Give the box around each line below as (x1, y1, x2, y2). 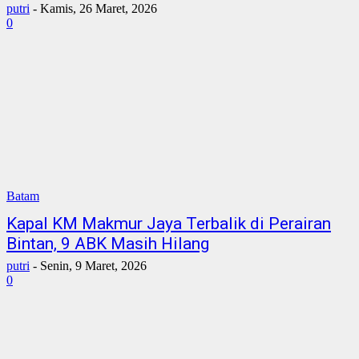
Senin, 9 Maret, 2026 (40, 259, 147, 272)
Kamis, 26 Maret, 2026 (40, 2, 157, 15)
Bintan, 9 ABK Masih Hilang (6, 234, 209, 253)
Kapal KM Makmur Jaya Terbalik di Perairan (6, 214, 331, 233)
